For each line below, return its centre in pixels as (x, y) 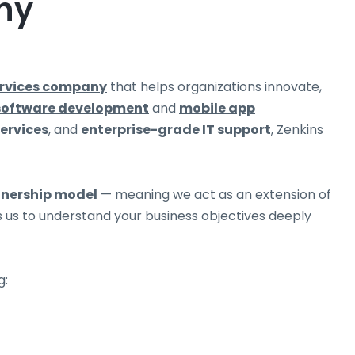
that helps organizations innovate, (214, 87)
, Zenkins (297, 130)
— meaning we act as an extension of (214, 194)
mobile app (217, 109)
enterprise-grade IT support (176, 130)
